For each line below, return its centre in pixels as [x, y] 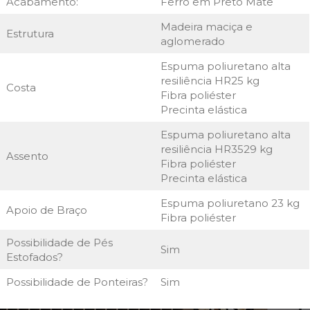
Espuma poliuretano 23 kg [230, 203]
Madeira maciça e [206, 26]
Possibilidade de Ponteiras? [77, 282]
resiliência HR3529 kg [216, 149]
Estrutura [30, 33]
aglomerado [192, 41]
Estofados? [34, 257]
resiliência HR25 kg [210, 80]
